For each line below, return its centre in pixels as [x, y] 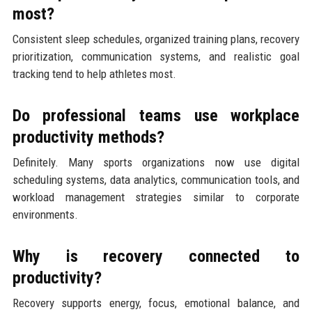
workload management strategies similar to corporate [156, 197]
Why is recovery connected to [156, 256]
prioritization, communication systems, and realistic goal [156, 56]
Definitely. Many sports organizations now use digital [156, 162]
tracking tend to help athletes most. [94, 73]
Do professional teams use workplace [156, 115]
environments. [45, 214]
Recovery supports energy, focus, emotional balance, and [156, 303]
